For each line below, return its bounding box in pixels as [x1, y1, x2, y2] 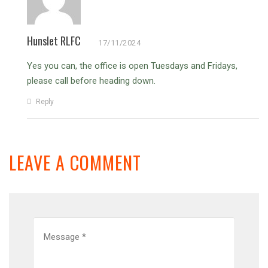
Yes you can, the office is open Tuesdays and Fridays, [27, 60, 237, 72]
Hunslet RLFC [27, 33, 81, 49]
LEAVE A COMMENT [9, 149, 141, 176]
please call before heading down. [27, 75, 156, 87]
